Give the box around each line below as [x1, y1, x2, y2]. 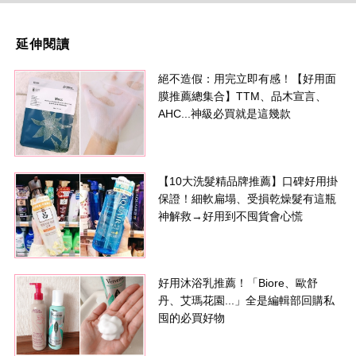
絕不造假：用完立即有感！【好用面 [158, 72, 337, 86]
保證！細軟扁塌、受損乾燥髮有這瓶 [158, 192, 337, 205]
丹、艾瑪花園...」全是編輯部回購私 [158, 294, 335, 308]
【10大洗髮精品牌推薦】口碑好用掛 [158, 174, 339, 188]
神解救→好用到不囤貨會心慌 [158, 209, 304, 222]
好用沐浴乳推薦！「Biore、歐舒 [158, 277, 319, 290]
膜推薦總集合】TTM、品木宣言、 [158, 90, 327, 103]
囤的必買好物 [158, 311, 226, 325]
